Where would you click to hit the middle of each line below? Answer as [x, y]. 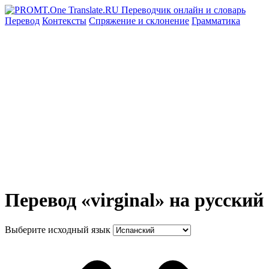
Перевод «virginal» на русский [134, 200]
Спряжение [113, 21]
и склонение [164, 21]
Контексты [64, 21]
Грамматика [216, 21]
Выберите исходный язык [58, 229]
